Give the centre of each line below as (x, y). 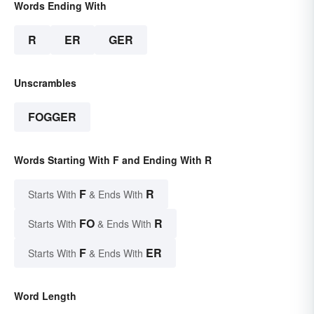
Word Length (45, 295)
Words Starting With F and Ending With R (113, 159)
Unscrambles (45, 82)
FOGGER (52, 116)
